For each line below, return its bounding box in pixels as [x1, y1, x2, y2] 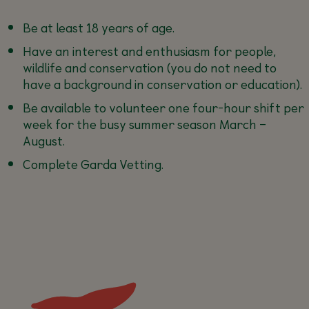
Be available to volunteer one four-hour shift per [22, 98, 304, 117]
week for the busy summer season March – [22, 114, 266, 134]
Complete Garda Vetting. [22, 154, 163, 174]
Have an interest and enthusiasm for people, [22, 41, 276, 61]
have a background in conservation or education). [22, 74, 302, 94]
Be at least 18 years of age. [22, 18, 175, 37]
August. [22, 131, 65, 150]
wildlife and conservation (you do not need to [22, 58, 277, 77]
